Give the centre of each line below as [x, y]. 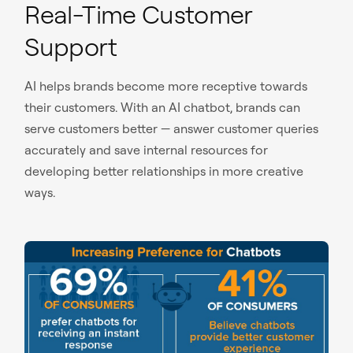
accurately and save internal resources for [147, 150]
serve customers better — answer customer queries [172, 129]
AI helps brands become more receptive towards [166, 86]
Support [71, 47]
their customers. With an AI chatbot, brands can [163, 108]
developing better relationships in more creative [164, 171]
